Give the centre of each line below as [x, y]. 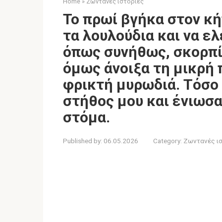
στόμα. [86, 117]
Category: [167, 141]
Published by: [83, 141]
